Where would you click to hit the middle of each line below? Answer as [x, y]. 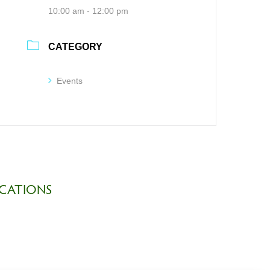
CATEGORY [76, 46]
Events [70, 80]
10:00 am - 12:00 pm [89, 11]
